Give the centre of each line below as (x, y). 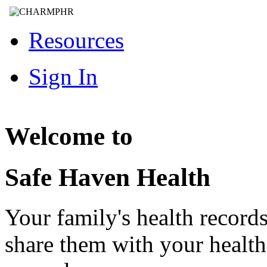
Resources (76, 40)
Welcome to (69, 136)
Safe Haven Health (108, 178)
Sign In (63, 76)
